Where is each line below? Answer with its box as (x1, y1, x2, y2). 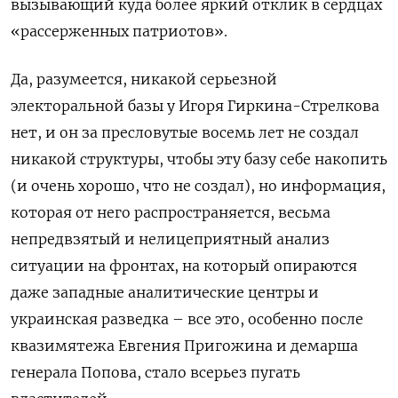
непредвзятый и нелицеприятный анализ (11, 229, 330, 248)
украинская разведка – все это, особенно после (11, 309, 363, 328)
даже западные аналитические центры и (11, 283, 319, 301)
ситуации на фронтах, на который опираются (11, 256, 357, 275)
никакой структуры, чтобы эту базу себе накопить (11, 149, 387, 168)
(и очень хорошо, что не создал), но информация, (11, 176, 386, 195)
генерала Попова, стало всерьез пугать (11, 362, 300, 381)
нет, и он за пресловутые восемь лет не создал (11, 123, 359, 141)
